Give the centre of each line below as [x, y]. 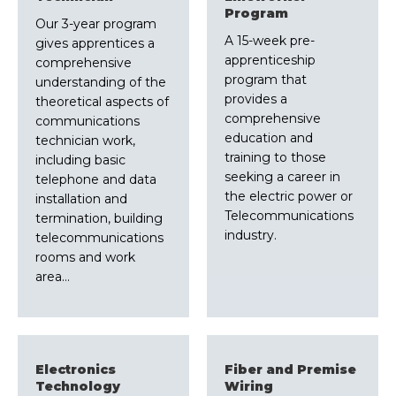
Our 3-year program [96, 24]
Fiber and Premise [290, 370]
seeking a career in [282, 177]
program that [266, 80]
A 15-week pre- [270, 41]
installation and [81, 199]
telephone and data [96, 180]
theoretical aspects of [102, 102]
